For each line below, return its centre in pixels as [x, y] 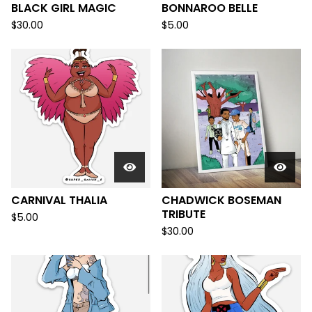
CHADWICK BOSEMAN [221, 200]
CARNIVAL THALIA [59, 200]
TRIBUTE [184, 214]
